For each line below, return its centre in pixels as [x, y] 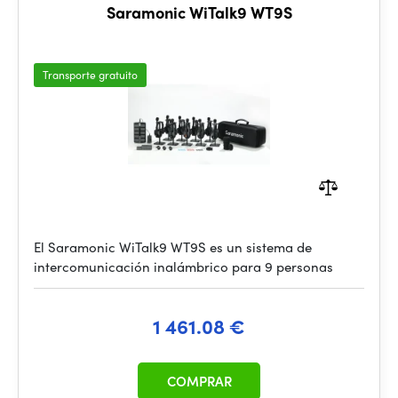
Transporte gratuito [90, 75]
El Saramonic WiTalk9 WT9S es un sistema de [173, 247]
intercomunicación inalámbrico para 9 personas [183, 267]
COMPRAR [199, 381]
